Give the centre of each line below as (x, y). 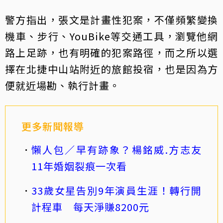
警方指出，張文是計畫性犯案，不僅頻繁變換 (111, 20)
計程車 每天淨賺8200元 (90, 207)
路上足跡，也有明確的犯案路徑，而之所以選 (111, 53)
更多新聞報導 (53, 126)
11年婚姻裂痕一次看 (79, 166)
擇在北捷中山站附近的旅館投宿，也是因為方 (111, 69)
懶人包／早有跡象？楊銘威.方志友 (116, 150)
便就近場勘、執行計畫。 (62, 85)
